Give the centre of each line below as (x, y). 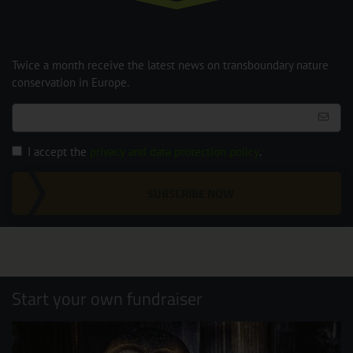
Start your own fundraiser (107, 298)
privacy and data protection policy (175, 152)
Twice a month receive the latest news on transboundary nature (170, 65)
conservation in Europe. (71, 83)
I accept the (59, 152)
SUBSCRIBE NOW (190, 193)
